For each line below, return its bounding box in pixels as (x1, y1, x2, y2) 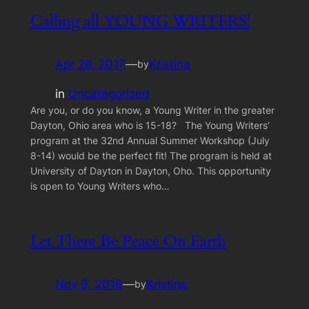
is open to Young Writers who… (30, 179, 170, 192)
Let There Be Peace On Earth (30, 230, 226, 252)
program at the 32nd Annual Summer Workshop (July (30, 134, 270, 146)
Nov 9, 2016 (54, 277, 123, 291)
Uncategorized (68, 86, 150, 101)
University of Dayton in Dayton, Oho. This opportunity (30, 164, 271, 177)
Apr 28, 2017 (54, 57, 126, 71)
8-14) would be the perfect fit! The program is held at (30, 149, 272, 161)
